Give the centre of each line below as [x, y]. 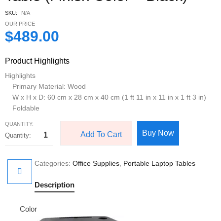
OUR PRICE [20, 24]
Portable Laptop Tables [159, 163]
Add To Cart [101, 134]
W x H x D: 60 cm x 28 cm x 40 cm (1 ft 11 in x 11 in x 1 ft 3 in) [109, 97]
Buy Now [158, 133]
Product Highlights [37, 61]
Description [55, 185]
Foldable [26, 108]
